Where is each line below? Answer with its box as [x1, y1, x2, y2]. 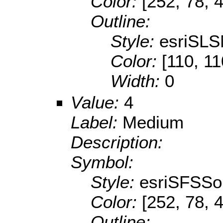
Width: [111, 71, 165, 91]
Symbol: [71, 152, 133, 172]
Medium [122, 112, 184, 132]
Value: [71, 93, 124, 112]
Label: [71, 112, 122, 132]
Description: [71, 132, 163, 152]
